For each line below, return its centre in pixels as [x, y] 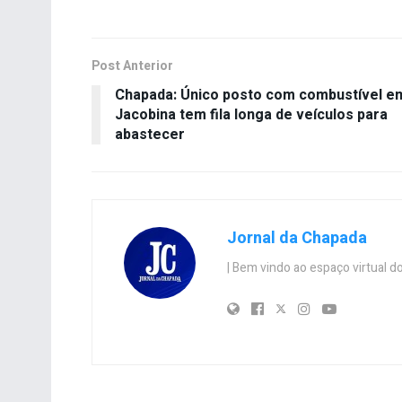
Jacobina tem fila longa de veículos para [251, 114]
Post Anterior [132, 66]
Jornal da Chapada [297, 238]
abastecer [150, 134]
